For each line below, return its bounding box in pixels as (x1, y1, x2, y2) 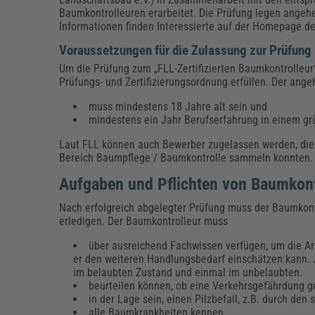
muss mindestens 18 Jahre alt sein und (89, 99, 271, 113)
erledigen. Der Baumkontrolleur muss (59, 214, 229, 228)
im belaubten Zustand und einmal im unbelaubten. (73, 265, 306, 279)
